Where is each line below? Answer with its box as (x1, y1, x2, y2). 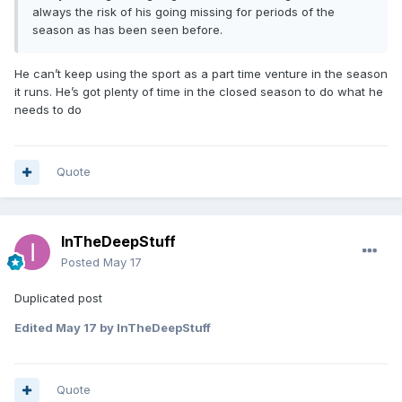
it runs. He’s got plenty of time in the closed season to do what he (14, 84, 383, 100)
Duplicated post (14, 291, 106, 306)
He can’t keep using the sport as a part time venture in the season (14, 66, 388, 82)
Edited (14, 320, 56, 336)
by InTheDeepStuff (97, 320, 211, 336)
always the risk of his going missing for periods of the (32, 4, 335, 20)
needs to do (14, 102, 82, 118)
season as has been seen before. (32, 22, 226, 38)
